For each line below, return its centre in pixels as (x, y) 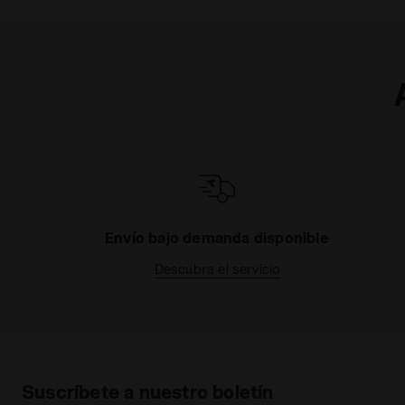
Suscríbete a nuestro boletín (148, 392)
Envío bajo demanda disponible (217, 238)
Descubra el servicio (217, 269)
